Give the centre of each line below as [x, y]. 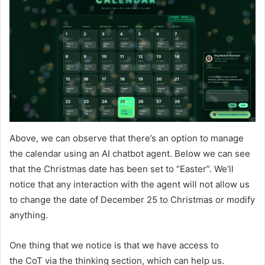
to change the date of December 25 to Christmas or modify [132, 200]
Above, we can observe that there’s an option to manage [127, 138]
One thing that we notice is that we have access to [114, 245]
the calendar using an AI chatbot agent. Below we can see [130, 154]
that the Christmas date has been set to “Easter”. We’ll [122, 169]
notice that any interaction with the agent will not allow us [130, 185]
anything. [30, 215]
